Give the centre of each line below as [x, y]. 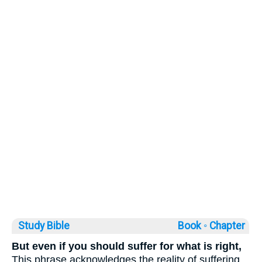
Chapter [228, 226]
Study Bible [44, 226]
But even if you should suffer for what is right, [127, 247]
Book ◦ [192, 226]
